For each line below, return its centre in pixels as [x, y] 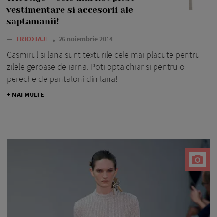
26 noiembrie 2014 [86, 39]
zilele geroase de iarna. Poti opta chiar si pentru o [96, 66]
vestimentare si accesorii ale [70, 9]
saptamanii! [33, 21]
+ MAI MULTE [25, 94]
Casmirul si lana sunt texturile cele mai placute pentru [103, 54]
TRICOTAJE [33, 39]
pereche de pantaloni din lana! [62, 78]
